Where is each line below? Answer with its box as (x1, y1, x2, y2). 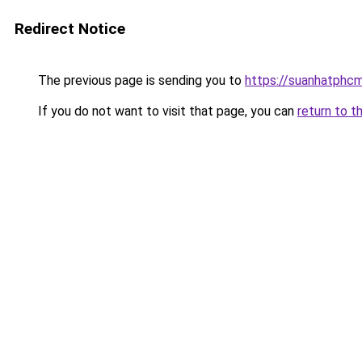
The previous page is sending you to (35, 73, 245, 88)
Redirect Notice (15, 19, 125, 38)
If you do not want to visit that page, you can (35, 103, 297, 119)
